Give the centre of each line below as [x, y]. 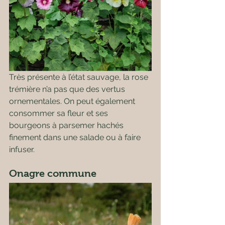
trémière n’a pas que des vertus [68, 89]
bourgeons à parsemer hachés [67, 125]
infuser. [22, 149]
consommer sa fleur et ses [60, 113]
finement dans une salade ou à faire [76, 137]
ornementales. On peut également [73, 101]
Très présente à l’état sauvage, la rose [80, 77]
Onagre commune [53, 173]
